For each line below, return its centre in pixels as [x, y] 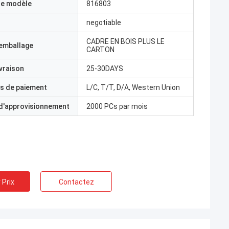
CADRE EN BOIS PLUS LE [125, 41]
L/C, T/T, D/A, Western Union [133, 87]
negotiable [104, 22]
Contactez [76, 182]
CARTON [100, 50]
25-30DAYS [105, 68]
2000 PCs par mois [117, 106]
